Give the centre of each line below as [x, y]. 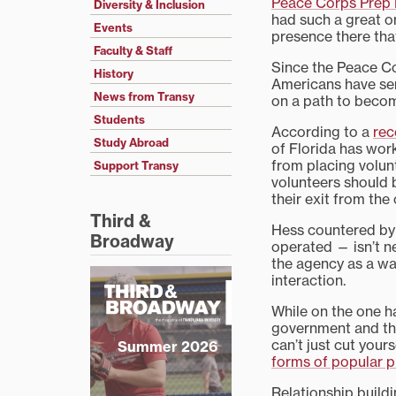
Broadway [132, 242]
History [114, 74]
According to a [322, 132]
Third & [121, 221]
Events [113, 28]
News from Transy [144, 97]
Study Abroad [131, 143]
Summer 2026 [168, 347]
